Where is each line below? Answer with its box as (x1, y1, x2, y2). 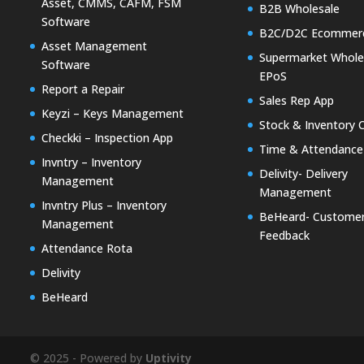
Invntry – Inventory (41, 154, 142, 171)
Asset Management (41, 38, 148, 54)
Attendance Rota (41, 240, 133, 257)
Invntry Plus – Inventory (41, 197, 167, 214)
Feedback (259, 227, 310, 244)
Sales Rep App (259, 93, 335, 109)
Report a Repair (41, 81, 125, 97)
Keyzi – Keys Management (41, 106, 184, 122)
